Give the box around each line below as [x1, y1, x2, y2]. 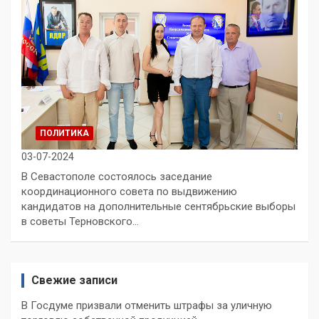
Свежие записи [31, 273, 117, 287]
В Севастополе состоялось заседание [21, 169, 212, 183]
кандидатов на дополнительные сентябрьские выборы [21, 199, 296, 213]
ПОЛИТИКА [40, 127, 89, 138]
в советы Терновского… [21, 214, 139, 228]
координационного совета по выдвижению [21, 184, 237, 198]
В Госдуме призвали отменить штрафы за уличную [21, 298, 272, 312]
